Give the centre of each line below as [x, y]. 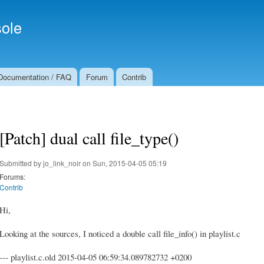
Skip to [107, 7]
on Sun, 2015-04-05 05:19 [124, 163]
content [107, 33]
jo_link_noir [62, 163]
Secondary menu [168, 16]
